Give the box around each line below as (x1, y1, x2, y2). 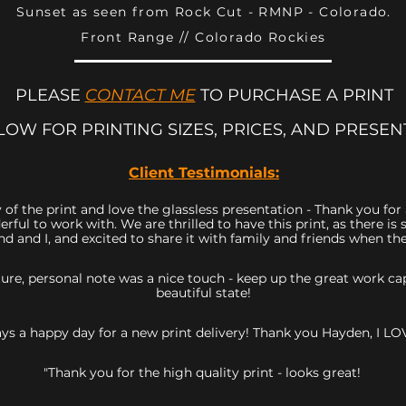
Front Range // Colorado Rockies (81, 29, 326, 45)
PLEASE (14, 85, 85, 105)
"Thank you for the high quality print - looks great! (43, 364, 364, 381)
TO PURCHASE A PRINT (195, 85, 393, 105)
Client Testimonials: (129, 164, 279, 181)
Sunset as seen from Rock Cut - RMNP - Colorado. (16, 4, 391, 20)
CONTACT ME (84, 85, 196, 105)
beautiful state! (156, 285, 251, 301)
